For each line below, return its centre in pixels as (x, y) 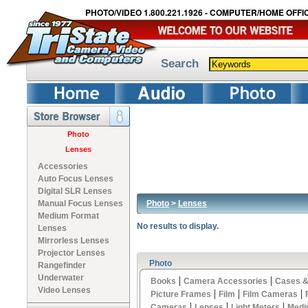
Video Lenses (64, 290)
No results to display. (178, 226)
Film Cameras (270, 294)
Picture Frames (181, 294)
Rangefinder (62, 265)
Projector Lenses (71, 253)
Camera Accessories (225, 281)
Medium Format (68, 216)
